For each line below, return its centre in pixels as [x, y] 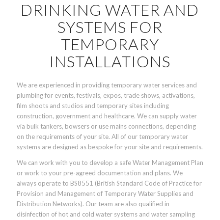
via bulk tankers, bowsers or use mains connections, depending [106, 126]
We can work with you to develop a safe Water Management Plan [110, 163]
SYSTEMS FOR [110, 27]
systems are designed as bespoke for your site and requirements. [110, 147]
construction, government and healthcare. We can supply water [107, 116]
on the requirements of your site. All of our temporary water [102, 137]
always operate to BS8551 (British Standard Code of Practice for [109, 183]
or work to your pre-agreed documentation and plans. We [99, 173]
